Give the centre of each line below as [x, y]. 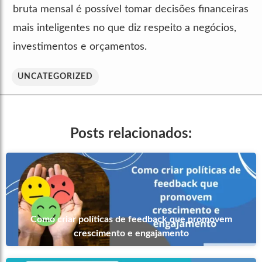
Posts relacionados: [131, 134]
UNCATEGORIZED [55, 76]
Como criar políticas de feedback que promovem [131, 219]
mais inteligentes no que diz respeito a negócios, [125, 28]
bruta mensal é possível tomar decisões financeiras [131, 9]
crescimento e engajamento [131, 233]
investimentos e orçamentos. [80, 46]
